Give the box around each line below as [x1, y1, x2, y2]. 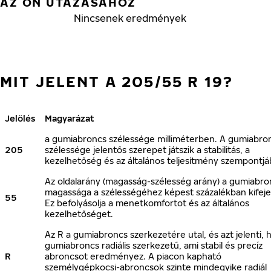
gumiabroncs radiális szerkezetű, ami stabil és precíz [45, 240, 263, 250]
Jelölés [5, 113, 35, 123]
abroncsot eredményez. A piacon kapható [45, 251, 221, 261]
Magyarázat [45, 113, 94, 123]
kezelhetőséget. [45, 209, 113, 219]
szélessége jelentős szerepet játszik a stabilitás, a [45, 145, 250, 155]
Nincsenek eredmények [73, 12, 186, 24]
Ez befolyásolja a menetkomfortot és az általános [45, 198, 249, 208]
